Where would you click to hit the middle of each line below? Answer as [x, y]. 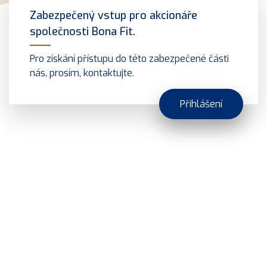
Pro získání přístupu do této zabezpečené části [129, 58]
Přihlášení [201, 104]
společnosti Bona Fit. [83, 31]
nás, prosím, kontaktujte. [82, 73]
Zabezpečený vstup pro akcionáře [114, 15]
